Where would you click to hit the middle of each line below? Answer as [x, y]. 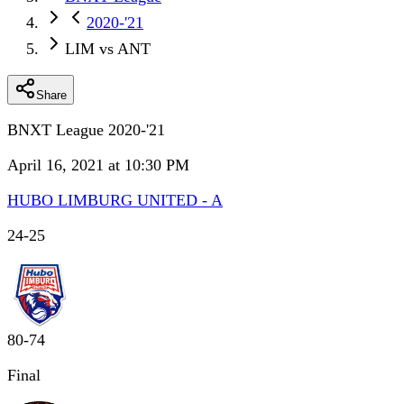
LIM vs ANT [108, 49]
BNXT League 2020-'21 [86, 130]
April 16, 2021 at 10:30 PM [98, 165]
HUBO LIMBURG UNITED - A [115, 200]
